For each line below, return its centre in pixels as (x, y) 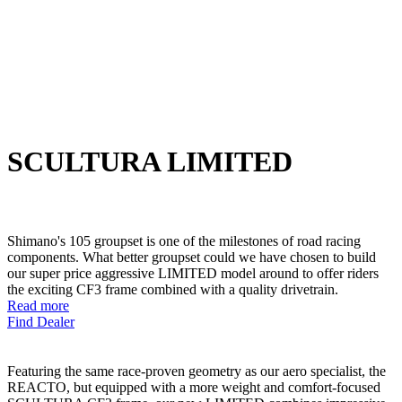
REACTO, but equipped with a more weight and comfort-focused (194, 387)
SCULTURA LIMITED (150, 161)
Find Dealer (41, 321)
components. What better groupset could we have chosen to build (192, 257)
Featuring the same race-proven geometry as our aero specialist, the (197, 371)
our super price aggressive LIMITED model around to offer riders (193, 273)
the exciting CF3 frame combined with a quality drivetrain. (173, 289)
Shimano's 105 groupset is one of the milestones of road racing (184, 240)
